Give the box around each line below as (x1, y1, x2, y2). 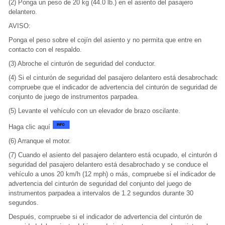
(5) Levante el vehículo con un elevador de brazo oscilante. (9, 107, 180, 115)
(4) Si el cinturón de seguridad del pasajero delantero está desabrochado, (9, 74, 220, 81)
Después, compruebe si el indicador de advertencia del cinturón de (9, 213, 202, 220)
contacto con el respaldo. (9, 46, 82, 53)
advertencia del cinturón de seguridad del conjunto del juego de (9, 180, 191, 187)
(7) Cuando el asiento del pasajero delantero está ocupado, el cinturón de (9, 151, 220, 159)
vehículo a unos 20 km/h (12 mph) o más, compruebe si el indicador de (9, 170, 215, 178)
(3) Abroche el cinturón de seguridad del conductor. (9, 60, 156, 67)
